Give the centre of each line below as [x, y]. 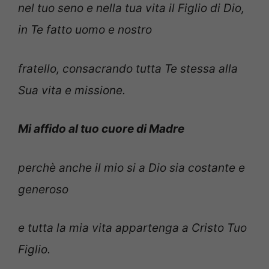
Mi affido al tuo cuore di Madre [101, 129]
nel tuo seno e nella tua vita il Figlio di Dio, [131, 8]
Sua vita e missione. [72, 90]
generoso [43, 189]
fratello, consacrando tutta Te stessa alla [128, 68]
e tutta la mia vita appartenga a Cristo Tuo [132, 228]
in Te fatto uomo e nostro [85, 30]
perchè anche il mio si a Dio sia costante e [131, 168]
